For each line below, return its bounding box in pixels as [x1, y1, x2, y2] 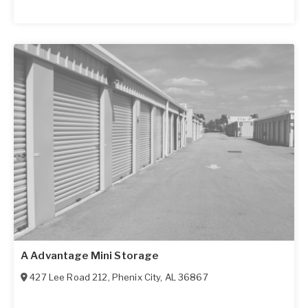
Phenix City [111, 271, 161, 283]
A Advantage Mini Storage [21, 249, 159, 262]
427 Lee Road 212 [30, 271, 108, 283]
